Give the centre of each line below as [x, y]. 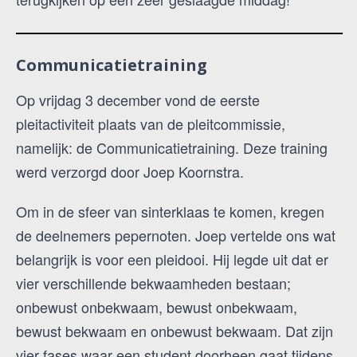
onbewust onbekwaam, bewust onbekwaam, [157, 307]
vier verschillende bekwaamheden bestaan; [153, 283]
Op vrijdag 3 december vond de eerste [138, 100]
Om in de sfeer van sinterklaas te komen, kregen [170, 212]
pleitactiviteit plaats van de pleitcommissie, [151, 124]
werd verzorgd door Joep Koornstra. [130, 172]
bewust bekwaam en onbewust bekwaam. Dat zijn [175, 331]
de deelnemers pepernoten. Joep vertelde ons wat [176, 235]
